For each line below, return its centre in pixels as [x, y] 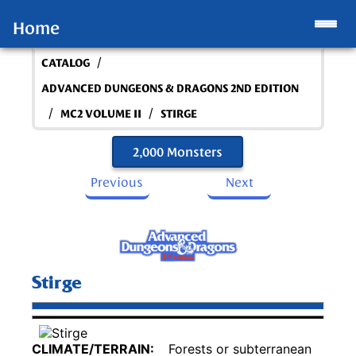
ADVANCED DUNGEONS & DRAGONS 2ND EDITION [170, 88]
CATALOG [66, 63]
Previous [117, 182]
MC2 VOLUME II [101, 114]
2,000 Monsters [178, 152]
